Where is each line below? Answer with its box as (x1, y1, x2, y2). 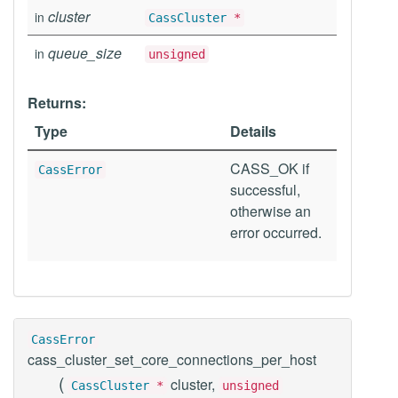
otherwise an (230, 201, 311, 221)
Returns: (28, 92, 86, 113)
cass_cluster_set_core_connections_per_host (28, 349, 316, 370)
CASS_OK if (230, 158, 309, 179)
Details (230, 121, 276, 141)
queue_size (48, 43, 122, 63)
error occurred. (230, 222, 322, 243)
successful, (230, 179, 300, 200)
